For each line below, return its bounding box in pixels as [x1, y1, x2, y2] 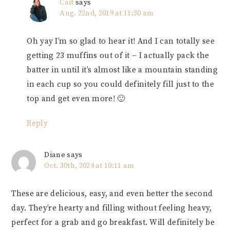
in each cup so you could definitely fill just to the [27, 79, 214, 89]
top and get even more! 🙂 [27, 93, 125, 104]
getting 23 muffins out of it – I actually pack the [27, 50, 209, 61]
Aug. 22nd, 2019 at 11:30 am [60, 8, 154, 18]
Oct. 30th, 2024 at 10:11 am [44, 161, 135, 170]
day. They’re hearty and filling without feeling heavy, [11, 203, 212, 213]
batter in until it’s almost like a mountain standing [27, 65, 218, 75]
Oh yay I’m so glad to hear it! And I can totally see [27, 36, 215, 46]
